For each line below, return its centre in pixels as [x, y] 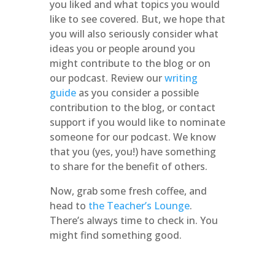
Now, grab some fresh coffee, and [128, 191]
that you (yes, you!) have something [133, 152]
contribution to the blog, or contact [132, 107]
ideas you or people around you [122, 48]
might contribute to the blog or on [130, 63]
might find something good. [115, 235]
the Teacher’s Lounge [139, 206]
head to [69, 206]
